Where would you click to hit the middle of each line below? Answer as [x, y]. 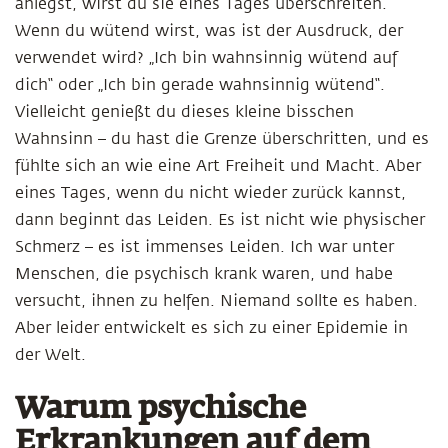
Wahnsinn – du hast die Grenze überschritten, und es [222, 139]
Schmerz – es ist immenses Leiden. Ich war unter [204, 247]
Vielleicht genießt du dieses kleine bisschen [184, 112]
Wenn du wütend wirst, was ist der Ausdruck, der [209, 31]
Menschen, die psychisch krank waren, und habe [204, 274]
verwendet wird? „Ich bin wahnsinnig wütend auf [206, 58]
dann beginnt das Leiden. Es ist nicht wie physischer [220, 220]
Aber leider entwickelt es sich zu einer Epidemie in [211, 328]
